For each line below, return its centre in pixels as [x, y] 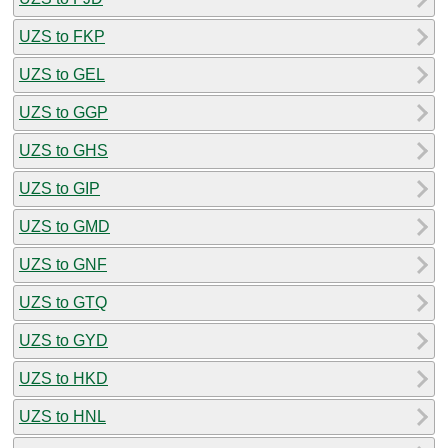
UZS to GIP [59, 188]
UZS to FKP [62, 36]
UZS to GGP [63, 112]
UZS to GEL [62, 74]
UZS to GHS [63, 150]
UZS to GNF [63, 264]
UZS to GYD [63, 340]
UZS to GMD [64, 226]
